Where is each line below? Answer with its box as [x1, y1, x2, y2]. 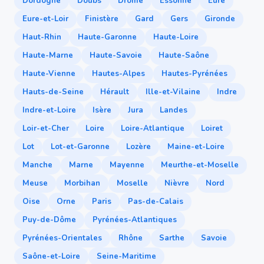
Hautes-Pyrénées [161, 68, 227, 79]
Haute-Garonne [78, 32, 137, 42]
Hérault [100, 87, 129, 97]
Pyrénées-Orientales [22, 233, 102, 243]
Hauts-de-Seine [22, 87, 84, 97]
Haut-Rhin [22, 32, 61, 42]
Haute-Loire [153, 32, 199, 42]
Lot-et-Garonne [51, 141, 110, 152]
